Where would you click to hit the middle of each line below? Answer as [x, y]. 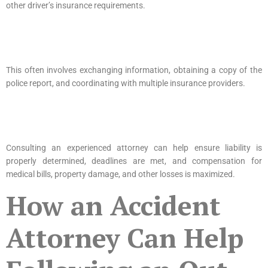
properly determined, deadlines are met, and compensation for [134, 161]
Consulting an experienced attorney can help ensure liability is [134, 147]
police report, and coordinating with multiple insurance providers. [127, 83]
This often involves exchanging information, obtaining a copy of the [134, 70]
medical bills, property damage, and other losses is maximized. [121, 174]
